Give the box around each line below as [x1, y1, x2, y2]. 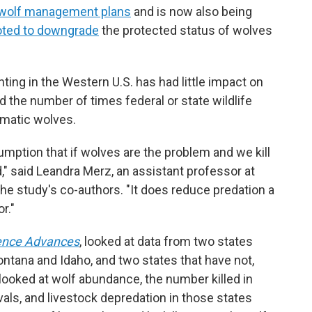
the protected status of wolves [99, 23, 272, 38]
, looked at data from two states [79, 234, 253, 249]
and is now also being [131, 4, 252, 19]
